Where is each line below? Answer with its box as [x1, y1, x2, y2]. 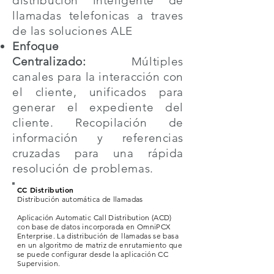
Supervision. [17, 259, 61, 268]
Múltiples [86, 54, 183, 68]
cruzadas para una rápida [12, 146, 183, 160]
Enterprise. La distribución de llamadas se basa [17, 231, 179, 240]
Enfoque [12, 39, 59, 53]
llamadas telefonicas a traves [12, 9, 183, 23]
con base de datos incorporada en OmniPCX [17, 222, 171, 231]
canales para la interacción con [12, 70, 183, 84]
